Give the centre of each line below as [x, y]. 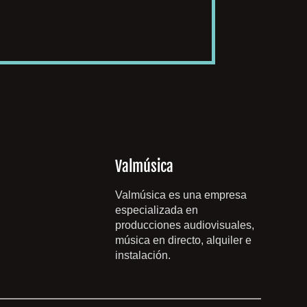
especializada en [156, 210]
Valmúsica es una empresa [181, 195]
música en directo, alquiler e [183, 241]
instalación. [143, 256]
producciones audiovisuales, [184, 225]
